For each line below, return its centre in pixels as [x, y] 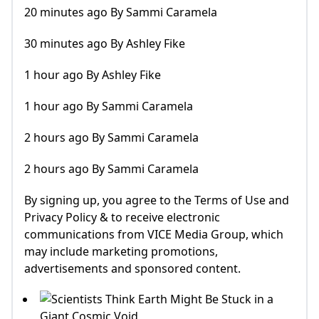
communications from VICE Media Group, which [154, 235]
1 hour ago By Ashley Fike [93, 75]
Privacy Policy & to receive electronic [122, 218]
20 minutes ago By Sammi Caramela [121, 12]
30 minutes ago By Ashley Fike [105, 44]
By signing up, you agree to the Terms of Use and [157, 200]
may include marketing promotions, [121, 252]
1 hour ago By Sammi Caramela [109, 106]
